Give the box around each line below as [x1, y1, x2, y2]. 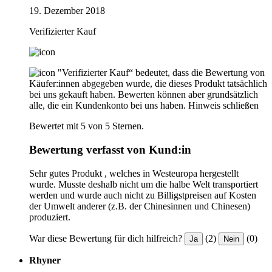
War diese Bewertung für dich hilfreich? [29, 233, 182, 243]
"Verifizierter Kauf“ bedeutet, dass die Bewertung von [58, 67, 265, 78]
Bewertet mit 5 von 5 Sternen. [29, 121, 144, 132]
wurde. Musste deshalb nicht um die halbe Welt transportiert [29, 178, 258, 189]
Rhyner [29, 254, 61, 265]
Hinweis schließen [188, 100, 259, 111]
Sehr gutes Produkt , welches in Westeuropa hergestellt [29, 168, 239, 178]
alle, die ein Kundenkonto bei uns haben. [29, 100, 186, 111]
